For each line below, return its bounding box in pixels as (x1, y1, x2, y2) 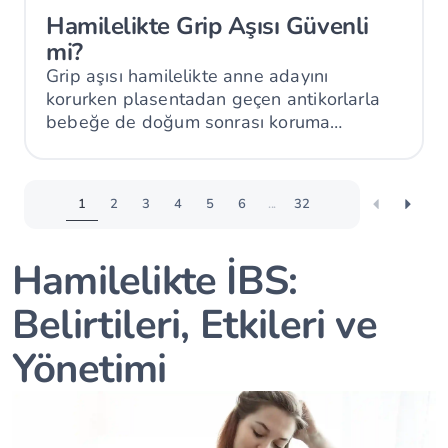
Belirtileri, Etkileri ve (12, 297, 377, 352)
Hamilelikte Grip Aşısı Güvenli (46, 9, 369, 42)
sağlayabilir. (46, 132, 147, 157)
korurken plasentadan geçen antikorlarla (46, 86, 381, 111)
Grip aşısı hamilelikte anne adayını (46, 63, 329, 88)
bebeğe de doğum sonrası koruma (46, 109, 331, 134)
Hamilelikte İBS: (12, 253, 298, 308)
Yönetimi (12, 341, 167, 396)
